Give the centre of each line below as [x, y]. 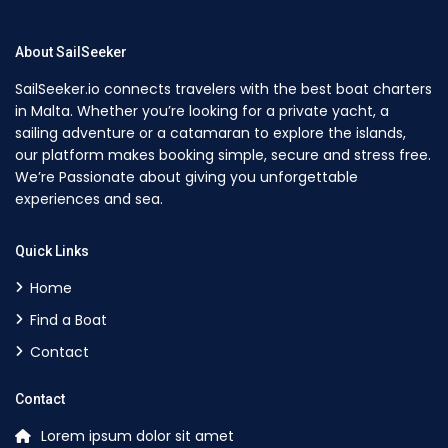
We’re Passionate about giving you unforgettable [187, 177]
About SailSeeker [71, 52]
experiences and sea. [89, 199]
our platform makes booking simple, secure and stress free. [223, 155]
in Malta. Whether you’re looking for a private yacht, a [202, 111]
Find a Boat [69, 320]
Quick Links [52, 251]
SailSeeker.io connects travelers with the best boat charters [224, 89]
